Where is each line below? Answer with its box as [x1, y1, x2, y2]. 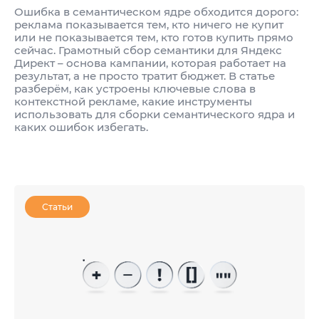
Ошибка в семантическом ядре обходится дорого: [14, 5, 298, 19]
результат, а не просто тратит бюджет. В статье [14, 69, 275, 83]
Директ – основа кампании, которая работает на [14, 56, 286, 70]
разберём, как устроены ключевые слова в [14, 82, 256, 96]
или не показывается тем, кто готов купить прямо [14, 31, 293, 45]
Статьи [42, 202, 73, 213]
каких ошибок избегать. [14, 120, 148, 135]
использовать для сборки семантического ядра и [14, 108, 295, 122]
